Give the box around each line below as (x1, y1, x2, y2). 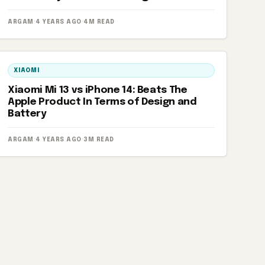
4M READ (83, 19, 115, 25)
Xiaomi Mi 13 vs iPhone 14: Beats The (8, 85, 188, 95)
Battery (8, 109, 47, 119)
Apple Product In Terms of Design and (8, 97, 197, 107)
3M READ (83, 137, 114, 143)
